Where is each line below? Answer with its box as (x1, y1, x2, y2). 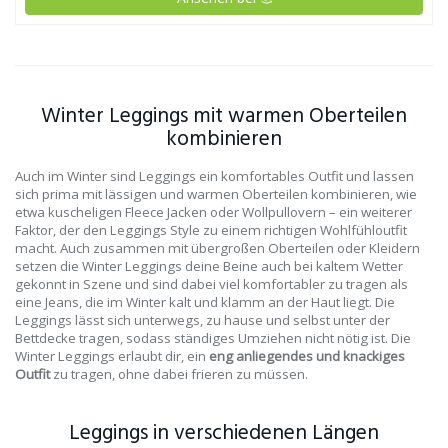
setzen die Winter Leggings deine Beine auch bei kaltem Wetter (15, 257, 403, 276)
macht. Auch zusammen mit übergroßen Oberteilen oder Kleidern (15, 239, 420, 258)
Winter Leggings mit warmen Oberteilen (41, 100, 407, 135)
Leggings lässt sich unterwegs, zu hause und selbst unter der (15, 311, 390, 330)
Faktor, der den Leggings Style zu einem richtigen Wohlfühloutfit (15, 221, 407, 240)
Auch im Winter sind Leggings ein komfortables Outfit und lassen (15, 167, 414, 186)
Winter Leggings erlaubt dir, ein (15, 347, 209, 366)
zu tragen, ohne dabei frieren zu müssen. (50, 365, 308, 384)
